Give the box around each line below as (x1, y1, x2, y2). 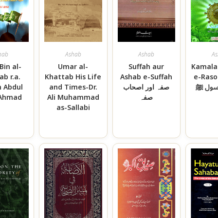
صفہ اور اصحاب (123, 82, 170, 92)
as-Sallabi (56, 103, 90, 112)
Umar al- (58, 62, 89, 72)
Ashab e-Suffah (120, 72, 173, 82)
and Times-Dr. (49, 82, 97, 92)
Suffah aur (128, 62, 164, 72)
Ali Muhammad (47, 92, 99, 102)
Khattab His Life (45, 72, 102, 82)
